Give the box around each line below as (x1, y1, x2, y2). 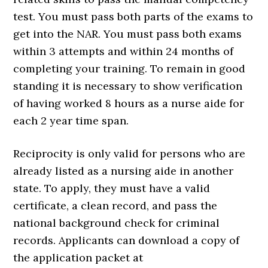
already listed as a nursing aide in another (13, 163, 234, 178)
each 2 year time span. (13, 113, 129, 127)
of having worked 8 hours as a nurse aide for (13, 96, 245, 110)
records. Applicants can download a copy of (13, 233, 240, 247)
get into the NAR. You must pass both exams (13, 26, 242, 41)
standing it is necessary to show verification (13, 78, 243, 93)
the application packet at (13, 250, 144, 264)
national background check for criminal (13, 215, 220, 230)
